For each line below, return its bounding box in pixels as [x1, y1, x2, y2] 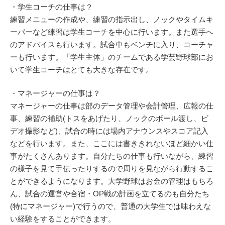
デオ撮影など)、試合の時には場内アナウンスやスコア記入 [10, 127, 208, 136]
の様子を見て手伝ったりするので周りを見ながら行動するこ [10, 164, 213, 173]
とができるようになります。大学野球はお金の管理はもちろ [10, 177, 213, 186]
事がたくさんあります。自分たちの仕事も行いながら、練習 [10, 152, 213, 161]
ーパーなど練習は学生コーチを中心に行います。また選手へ [10, 27, 213, 36]
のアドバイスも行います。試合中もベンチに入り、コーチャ [10, 40, 213, 49]
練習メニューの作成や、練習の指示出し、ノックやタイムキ [10, 15, 213, 24]
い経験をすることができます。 [10, 214, 116, 223]
